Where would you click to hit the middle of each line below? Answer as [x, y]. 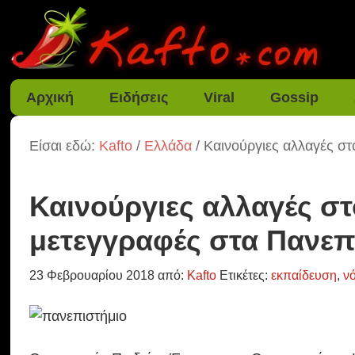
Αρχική [50, 97]
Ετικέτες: [246, 275]
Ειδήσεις [139, 97]
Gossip [295, 97]
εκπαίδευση [304, 275]
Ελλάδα [168, 146]
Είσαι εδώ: [65, 146]
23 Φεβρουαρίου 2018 [92, 275]
